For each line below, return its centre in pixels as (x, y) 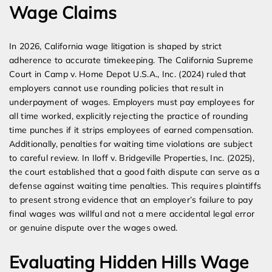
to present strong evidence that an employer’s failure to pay (131, 200)
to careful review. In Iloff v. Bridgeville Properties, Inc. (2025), (132, 158)
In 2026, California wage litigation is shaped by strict (116, 46)
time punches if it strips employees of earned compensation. (131, 130)
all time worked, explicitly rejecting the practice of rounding (129, 116)
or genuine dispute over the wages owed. (93, 228)
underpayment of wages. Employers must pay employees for (132, 102)
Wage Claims (63, 13)
